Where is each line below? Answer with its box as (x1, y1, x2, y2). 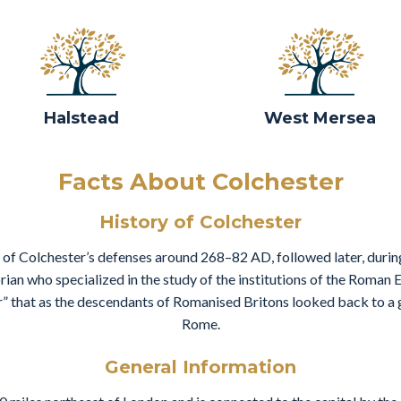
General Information (105, 356, 296, 379)
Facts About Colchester (57, 166, 344, 195)
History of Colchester (99, 210, 302, 233)
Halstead (43, 108, 119, 129)
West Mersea (263, 108, 376, 129)
